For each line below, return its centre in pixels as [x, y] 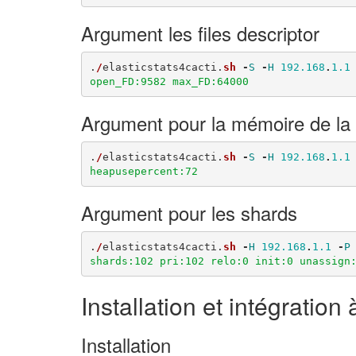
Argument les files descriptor [200, 33]
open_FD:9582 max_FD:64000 [169, 81]
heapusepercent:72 [143, 171]
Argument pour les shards [189, 213]
